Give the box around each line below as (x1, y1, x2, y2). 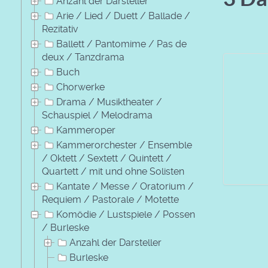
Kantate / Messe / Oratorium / (56, 181, 194, 192)
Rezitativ (42, 23, 78, 35)
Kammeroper (56, 124, 115, 136)
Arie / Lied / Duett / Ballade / (56, 10, 190, 22)
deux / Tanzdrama (42, 51, 124, 63)
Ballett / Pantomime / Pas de (56, 38, 187, 50)
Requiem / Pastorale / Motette (42, 194, 179, 205)
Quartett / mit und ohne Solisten (42, 166, 184, 177)
